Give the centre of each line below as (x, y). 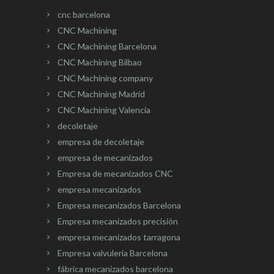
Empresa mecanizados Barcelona (119, 206)
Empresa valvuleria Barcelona (113, 253)
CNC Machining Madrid (101, 94)
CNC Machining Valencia (104, 110)
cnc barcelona (84, 15)
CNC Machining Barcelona (107, 46)
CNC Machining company (105, 78)
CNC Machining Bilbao (100, 62)
